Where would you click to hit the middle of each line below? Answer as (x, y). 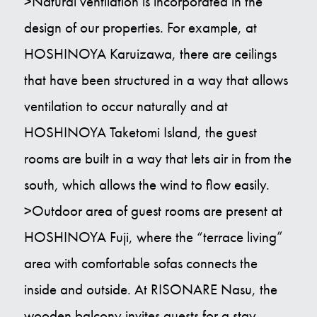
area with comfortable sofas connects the (140, 264)
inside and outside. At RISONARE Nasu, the (150, 290)
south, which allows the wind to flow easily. (146, 185)
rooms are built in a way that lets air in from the (157, 159)
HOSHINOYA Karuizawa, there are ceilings (150, 54)
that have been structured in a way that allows (156, 80)
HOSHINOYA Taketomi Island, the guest (140, 133)
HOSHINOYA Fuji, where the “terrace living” (153, 237)
